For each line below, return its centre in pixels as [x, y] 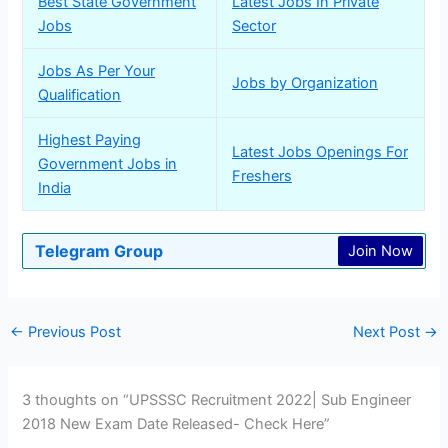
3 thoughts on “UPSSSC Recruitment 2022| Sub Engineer [217, 400]
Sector [254, 25]
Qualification [80, 94]
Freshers [262, 175]
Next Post [389, 332]
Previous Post [72, 332]
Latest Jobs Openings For [320, 151]
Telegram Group [99, 250]
